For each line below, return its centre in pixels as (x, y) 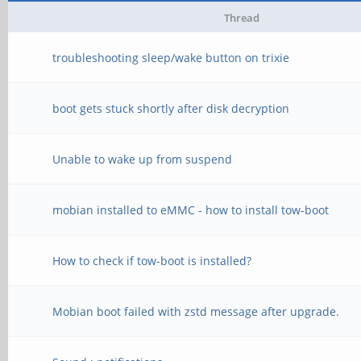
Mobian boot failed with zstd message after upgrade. (196, 311)
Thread (241, 18)
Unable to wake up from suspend (143, 159)
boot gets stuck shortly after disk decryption (171, 108)
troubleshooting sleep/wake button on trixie (171, 58)
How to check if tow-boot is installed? (152, 261)
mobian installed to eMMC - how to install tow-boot (191, 210)
